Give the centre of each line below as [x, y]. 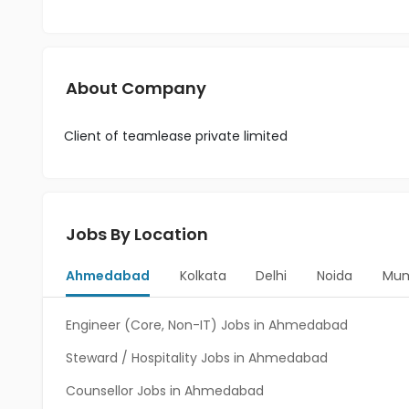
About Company [136, 88]
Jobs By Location [137, 234]
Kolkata [203, 276]
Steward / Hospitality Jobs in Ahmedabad [197, 358]
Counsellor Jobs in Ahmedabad [165, 391]
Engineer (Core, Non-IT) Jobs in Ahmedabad [207, 325]
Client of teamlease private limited [176, 136]
